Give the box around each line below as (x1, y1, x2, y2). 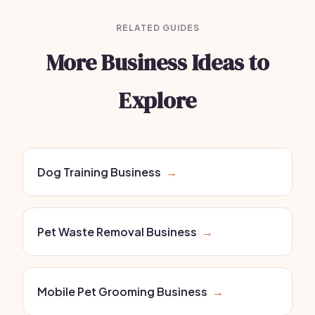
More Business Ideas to (46, 47, 269, 78)
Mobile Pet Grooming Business (37, 284, 207, 299)
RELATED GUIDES (115, 22, 200, 33)
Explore (119, 85, 196, 116)
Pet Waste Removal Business (37, 224, 197, 239)
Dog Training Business (37, 165, 161, 179)
